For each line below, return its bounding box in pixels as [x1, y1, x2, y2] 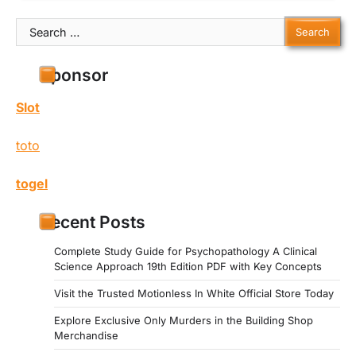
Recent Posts [40, 211, 145, 232]
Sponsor [40, 64, 108, 85]
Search [15, 18, 56, 35]
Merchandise [54, 328, 118, 342]
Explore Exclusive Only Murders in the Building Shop [54, 313, 313, 327]
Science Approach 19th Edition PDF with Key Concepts [54, 259, 322, 273]
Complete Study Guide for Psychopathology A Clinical [54, 244, 317, 257]
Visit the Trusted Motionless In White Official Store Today [54, 286, 334, 300]
